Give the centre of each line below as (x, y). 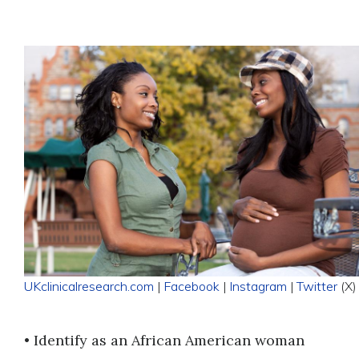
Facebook (192, 286)
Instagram (258, 286)
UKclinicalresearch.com (89, 286)
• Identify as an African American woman (164, 340)
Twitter (317, 286)
